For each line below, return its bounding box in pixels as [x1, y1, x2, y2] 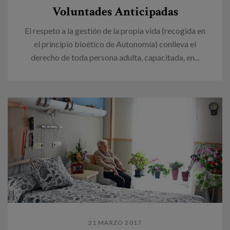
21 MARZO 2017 [88, 218, 142, 226]
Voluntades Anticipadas [52, 3, 178, 20]
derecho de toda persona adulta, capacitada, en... [31, 52, 199, 62]
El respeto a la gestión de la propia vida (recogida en [25, 25, 205, 35]
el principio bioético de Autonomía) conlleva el [34, 39, 196, 49]
